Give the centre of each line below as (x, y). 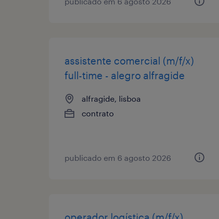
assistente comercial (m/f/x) (129, 60)
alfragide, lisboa (111, 98)
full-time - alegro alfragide (125, 75)
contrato (98, 113)
